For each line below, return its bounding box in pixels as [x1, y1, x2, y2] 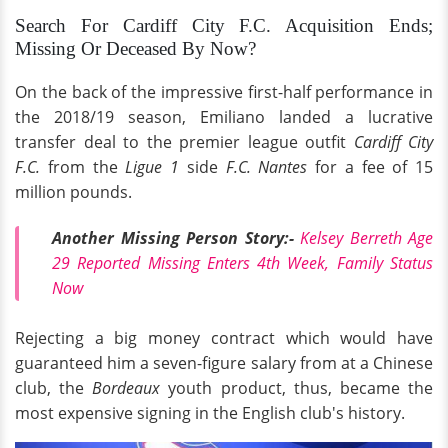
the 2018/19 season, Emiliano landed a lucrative [15, 106, 433, 128]
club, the [15, 377, 93, 400]
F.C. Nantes [225, 156, 308, 178]
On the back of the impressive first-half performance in [15, 81, 433, 103]
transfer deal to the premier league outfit [15, 131, 354, 153]
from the [40, 156, 126, 178]
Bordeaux [92, 377, 169, 400]
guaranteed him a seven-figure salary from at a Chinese [15, 352, 433, 375]
